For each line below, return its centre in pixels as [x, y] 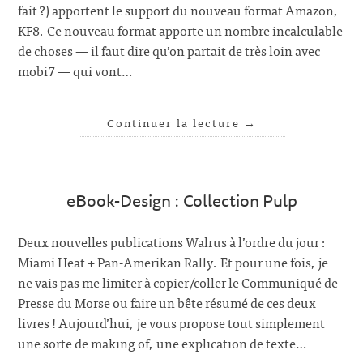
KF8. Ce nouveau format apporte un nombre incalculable [181, 30]
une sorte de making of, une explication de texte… [162, 343]
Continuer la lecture [175, 123]
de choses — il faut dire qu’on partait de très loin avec [169, 51]
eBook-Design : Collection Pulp [181, 200]
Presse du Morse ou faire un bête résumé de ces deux [167, 302]
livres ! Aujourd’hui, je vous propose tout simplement [172, 322]
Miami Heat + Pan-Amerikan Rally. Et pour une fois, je [173, 262]
